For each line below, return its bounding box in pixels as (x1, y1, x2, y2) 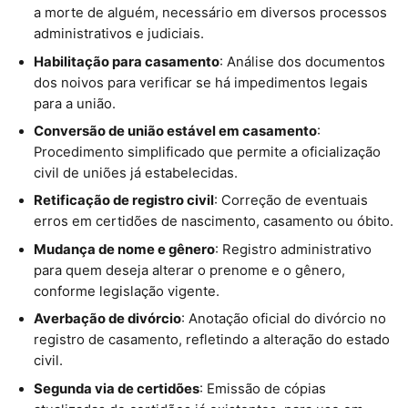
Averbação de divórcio (33, 311, 181, 328)
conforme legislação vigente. (33, 282, 219, 300)
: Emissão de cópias (199, 380, 326, 397)
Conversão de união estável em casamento (33, 123, 317, 140)
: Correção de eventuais (213, 192, 368, 209)
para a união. (33, 95, 116, 112)
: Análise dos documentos (219, 53, 385, 70)
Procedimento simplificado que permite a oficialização (33, 144, 381, 161)
